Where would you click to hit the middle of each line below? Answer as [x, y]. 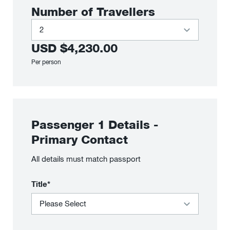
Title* [41, 184]
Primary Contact [80, 139]
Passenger [64, 124]
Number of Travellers [93, 11]
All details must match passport [86, 159]
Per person [46, 62]
